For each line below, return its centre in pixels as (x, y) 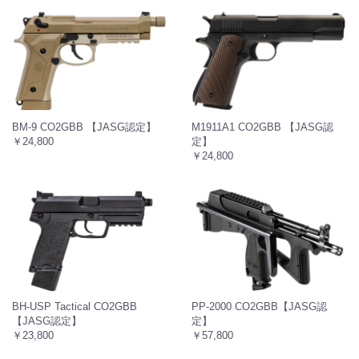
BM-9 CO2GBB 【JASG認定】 (84, 127)
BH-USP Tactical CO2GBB (75, 306)
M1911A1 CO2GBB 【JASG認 (262, 127)
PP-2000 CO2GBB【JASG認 (259, 306)
